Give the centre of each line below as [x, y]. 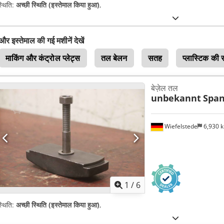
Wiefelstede [180, 126]
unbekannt [176, 98]
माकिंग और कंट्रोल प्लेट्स [43, 58]
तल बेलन [114, 58]
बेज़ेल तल [164, 88]
